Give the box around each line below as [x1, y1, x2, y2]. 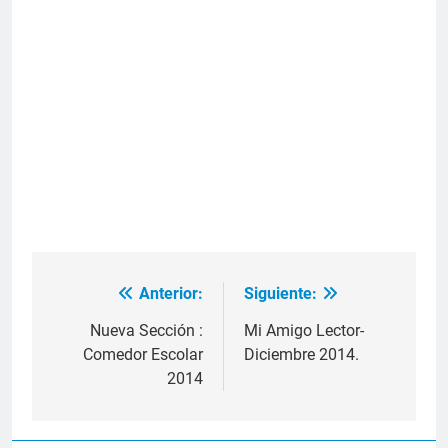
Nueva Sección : [90, 320, 203, 340]
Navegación [51, 284, 179, 313]
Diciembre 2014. [244, 344, 359, 364]
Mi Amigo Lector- [244, 320, 364, 340]
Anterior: [139, 283, 203, 303]
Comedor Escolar [83, 344, 203, 364]
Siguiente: [244, 283, 317, 303]
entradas [51, 356, 146, 385]
